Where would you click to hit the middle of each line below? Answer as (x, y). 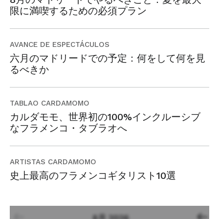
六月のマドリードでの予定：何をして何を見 (108, 58)
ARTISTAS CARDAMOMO (53, 162)
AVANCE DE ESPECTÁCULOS (60, 45)
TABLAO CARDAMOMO (50, 103)
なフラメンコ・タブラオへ (68, 128)
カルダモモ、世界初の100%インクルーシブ (105, 117)
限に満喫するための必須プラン (78, 11)
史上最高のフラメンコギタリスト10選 (93, 176)
